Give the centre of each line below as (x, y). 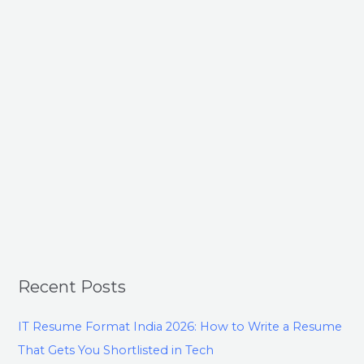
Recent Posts (72, 286)
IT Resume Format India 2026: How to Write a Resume (180, 327)
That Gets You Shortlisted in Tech (116, 350)
